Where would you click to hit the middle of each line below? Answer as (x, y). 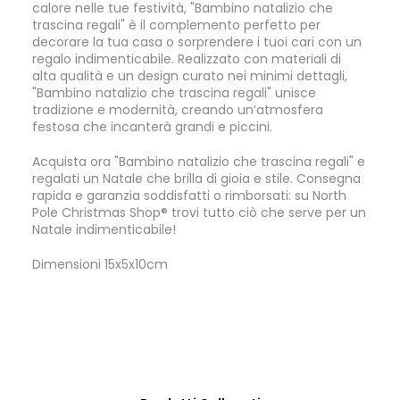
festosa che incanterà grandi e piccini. (152, 127)
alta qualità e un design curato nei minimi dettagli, (190, 76)
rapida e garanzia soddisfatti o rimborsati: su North (189, 196)
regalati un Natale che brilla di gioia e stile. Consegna (196, 179)
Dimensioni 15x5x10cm (100, 264)
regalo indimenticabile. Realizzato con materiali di (187, 59)
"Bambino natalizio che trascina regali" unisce (174, 93)
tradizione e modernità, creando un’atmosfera (178, 110)
